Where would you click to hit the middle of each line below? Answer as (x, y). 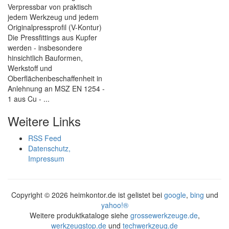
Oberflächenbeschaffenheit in (55, 78)
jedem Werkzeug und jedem (53, 17)
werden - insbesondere (45, 48)
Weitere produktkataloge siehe (80, 215)
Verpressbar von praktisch (50, 7)
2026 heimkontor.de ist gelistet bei (108, 195)
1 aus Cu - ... (29, 99)
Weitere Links (44, 121)
